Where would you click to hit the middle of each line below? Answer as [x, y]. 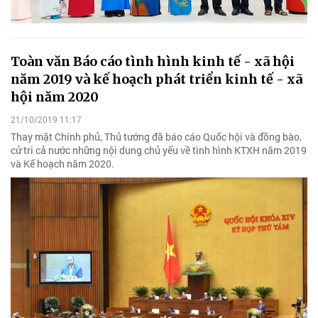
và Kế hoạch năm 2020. [62, 163]
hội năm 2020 [55, 97]
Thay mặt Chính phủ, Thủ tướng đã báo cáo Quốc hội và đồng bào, [156, 136]
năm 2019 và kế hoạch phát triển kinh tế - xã [157, 79]
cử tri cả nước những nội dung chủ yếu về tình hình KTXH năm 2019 [159, 150]
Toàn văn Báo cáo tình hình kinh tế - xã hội [153, 62]
